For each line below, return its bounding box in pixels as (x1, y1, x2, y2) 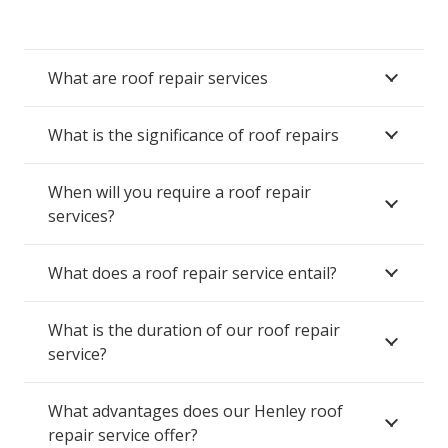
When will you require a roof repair (48, 181, 311, 204)
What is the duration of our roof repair (48, 319, 340, 342)
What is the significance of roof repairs (48, 124, 339, 147)
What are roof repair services (48, 67, 268, 90)
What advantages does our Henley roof (48, 400, 343, 423)
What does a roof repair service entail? (48, 262, 337, 285)
